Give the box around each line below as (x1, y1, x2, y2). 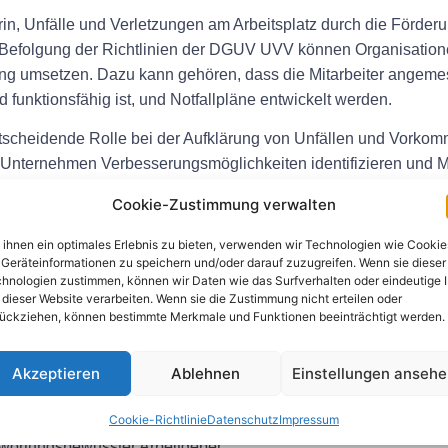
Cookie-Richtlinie (108, 412, 207, 427)
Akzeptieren (11, 363, 100, 383)
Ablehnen (171, 363, 241, 383)
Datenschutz (206, 412, 279, 427)
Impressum (278, 412, 339, 427)
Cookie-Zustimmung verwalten (111, 195, 336, 214)
